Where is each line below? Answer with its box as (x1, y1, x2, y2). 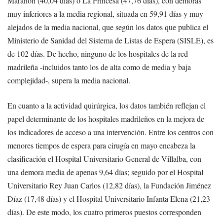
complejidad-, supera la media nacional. (7, 75, 130, 86)
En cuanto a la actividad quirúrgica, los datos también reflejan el (7, 100, 206, 111)
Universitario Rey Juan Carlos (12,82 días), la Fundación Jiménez (7, 180, 211, 191)
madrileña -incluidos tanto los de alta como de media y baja (7, 62, 191, 73)
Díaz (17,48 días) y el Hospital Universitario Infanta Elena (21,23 (7, 193, 210, 204)
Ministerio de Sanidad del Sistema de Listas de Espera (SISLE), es (7, 35, 214, 46)
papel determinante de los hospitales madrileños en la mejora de (7, 113, 204, 124)
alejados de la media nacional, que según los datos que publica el (7, 22, 208, 33)
